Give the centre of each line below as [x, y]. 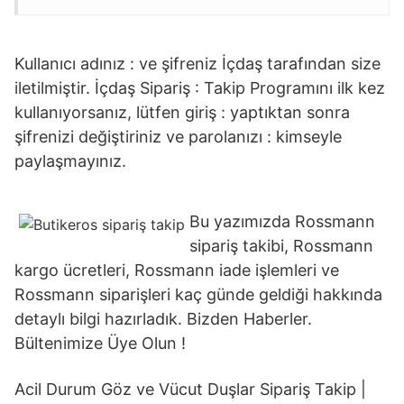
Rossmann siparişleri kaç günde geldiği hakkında [198, 294]
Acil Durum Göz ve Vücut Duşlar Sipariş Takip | [190, 389]
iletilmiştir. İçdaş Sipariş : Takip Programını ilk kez [200, 88]
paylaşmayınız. [70, 161]
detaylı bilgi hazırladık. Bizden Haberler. [163, 319]
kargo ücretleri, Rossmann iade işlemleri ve [177, 270]
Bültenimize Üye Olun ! [100, 343]
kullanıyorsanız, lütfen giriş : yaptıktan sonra [182, 112]
